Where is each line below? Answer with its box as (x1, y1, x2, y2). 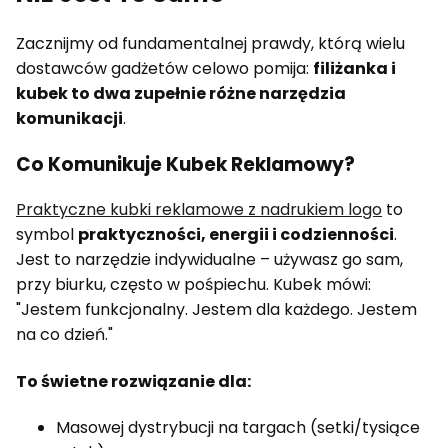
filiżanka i (313, 56, 396, 80)
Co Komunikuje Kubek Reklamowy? (16, 150, 355, 178)
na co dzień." (16, 323, 113, 347)
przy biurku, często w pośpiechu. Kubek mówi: (16, 273, 371, 297)
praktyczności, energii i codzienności (78, 223, 394, 247)
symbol (16, 223, 78, 247)
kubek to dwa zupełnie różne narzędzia (16, 81, 346, 105)
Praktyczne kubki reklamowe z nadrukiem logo (16, 198, 382, 222)
